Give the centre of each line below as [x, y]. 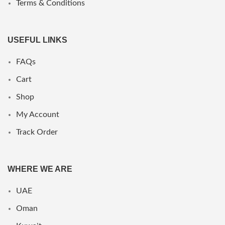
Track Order [37, 132]
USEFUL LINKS [37, 40]
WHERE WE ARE [40, 169]
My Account [38, 114]
